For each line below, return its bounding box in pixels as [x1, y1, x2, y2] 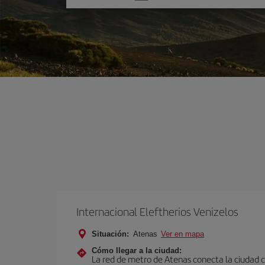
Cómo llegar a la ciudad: [92, 246, 182, 255]
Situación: [92, 230, 129, 238]
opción [77, 5, 102, 18]
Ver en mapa [161, 230, 204, 238]
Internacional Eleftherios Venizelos [76, 203, 238, 219]
